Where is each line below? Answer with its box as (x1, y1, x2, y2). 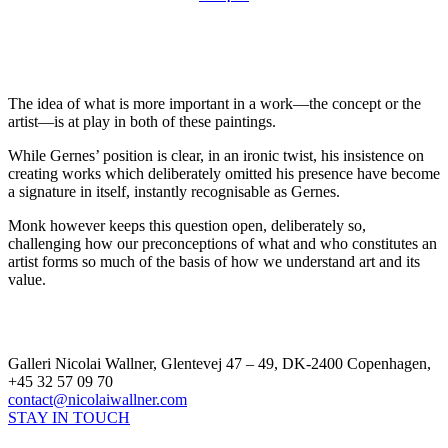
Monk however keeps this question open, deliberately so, (8, 216, 366, 234)
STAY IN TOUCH (8, 408, 130, 426)
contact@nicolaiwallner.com (8, 390, 187, 408)
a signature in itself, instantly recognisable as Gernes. (8, 182, 340, 200)
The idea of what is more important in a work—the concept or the (8, 94, 421, 112)
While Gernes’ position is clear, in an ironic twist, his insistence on (8, 146, 424, 164)
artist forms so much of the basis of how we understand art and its (8, 252, 420, 270)
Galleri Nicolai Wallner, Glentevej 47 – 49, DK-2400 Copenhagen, (8, 354, 431, 372)
